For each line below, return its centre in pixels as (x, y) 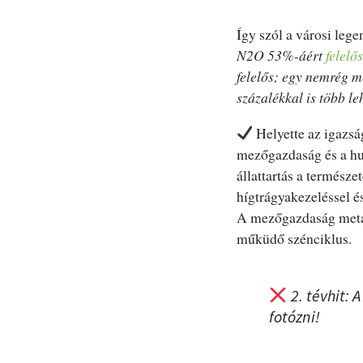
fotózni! (295, 316)
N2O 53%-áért (281, 55)
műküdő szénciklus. (294, 238)
